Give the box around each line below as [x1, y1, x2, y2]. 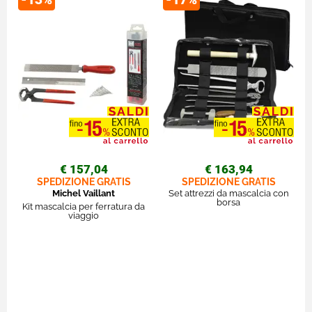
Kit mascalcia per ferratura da [22, 201, 145, 212]
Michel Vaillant [52, 187, 115, 198]
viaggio [68, 210, 99, 221]
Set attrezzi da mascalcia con [168, 187, 289, 198]
